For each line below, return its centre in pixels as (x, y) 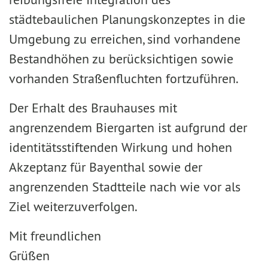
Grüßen (133, 255)
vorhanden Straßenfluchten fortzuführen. (124, 78)
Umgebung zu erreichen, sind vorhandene (125, 39)
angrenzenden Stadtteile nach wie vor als (125, 187)
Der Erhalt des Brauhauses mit (93, 108)
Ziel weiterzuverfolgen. (73, 206)
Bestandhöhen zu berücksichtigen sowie (121, 59)
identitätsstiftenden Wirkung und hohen (121, 147)
